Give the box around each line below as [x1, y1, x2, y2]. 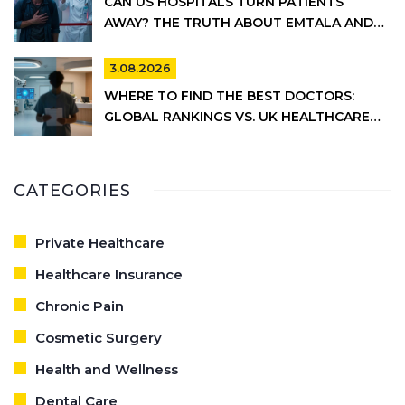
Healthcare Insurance [35, 266, 183, 284]
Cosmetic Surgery [35, 329, 162, 347]
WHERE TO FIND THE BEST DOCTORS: [104, 88, 354, 105]
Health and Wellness [35, 361, 178, 379]
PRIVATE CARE [104, 35, 199, 52]
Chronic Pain [35, 297, 124, 316]
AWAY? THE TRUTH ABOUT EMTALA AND [104, 14, 373, 32]
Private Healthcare [35, 234, 165, 252]
